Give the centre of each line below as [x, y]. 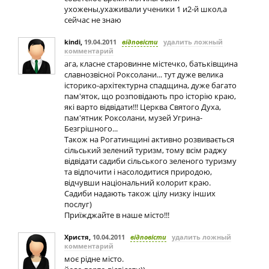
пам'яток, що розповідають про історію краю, [150, 96]
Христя [77, 237]
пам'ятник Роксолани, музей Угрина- [133, 118]
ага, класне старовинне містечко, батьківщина [151, 64]
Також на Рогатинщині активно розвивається [149, 139]
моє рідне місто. [94, 259]
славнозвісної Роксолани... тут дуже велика [144, 74]
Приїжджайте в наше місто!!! [117, 215]
